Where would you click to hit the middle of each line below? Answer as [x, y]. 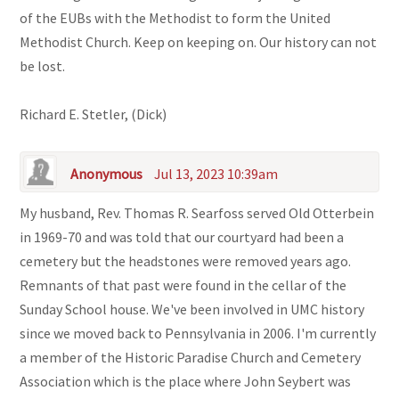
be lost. [43, 66]
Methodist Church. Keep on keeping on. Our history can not [199, 42]
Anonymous [108, 174]
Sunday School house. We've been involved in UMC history [192, 309]
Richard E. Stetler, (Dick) [94, 114]
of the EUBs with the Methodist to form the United [175, 18]
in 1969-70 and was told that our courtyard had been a [182, 237]
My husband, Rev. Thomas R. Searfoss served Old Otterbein [197, 213]
